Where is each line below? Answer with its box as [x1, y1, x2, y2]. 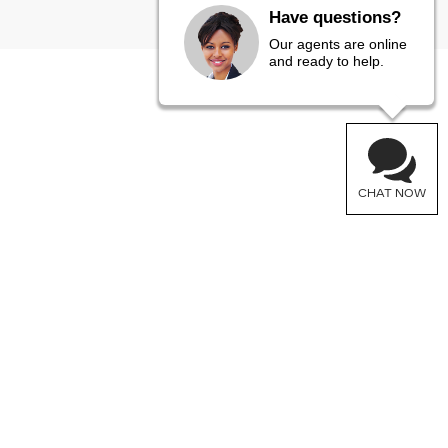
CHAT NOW [358, 187, 426, 200]
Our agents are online [269, 36, 408, 52]
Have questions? [269, 8, 402, 27]
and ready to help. [269, 53, 385, 69]
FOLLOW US [84, 270, 202, 287]
